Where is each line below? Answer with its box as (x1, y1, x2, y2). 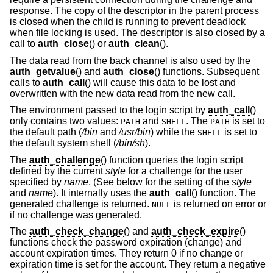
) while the (151, 127, 197, 138)
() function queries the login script (101, 154, 243, 165)
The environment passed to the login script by (10, 105, 208, 116)
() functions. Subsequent (154, 66, 259, 77)
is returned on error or (171, 198, 266, 209)
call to (10, 38, 38, 49)
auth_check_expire (151, 226, 239, 237)
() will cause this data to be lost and (85, 77, 236, 88)
